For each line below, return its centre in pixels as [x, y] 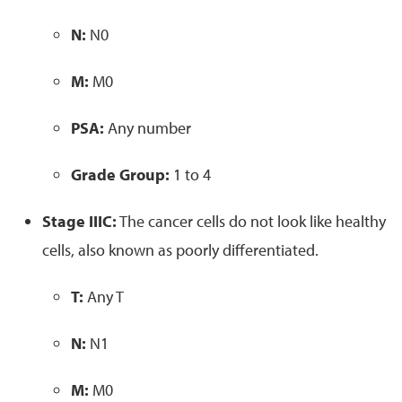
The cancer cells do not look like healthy [253, 221]
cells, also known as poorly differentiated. [180, 249]
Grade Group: [120, 174]
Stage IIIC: [79, 221]
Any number [149, 127]
